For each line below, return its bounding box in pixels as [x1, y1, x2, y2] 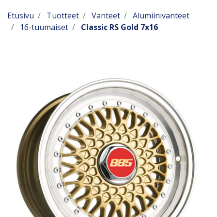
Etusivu [7, 10, 34, 21]
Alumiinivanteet [133, 10, 189, 21]
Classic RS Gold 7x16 [81, 22, 158, 32]
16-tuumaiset [20, 22, 68, 32]
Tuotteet [46, 10, 79, 21]
